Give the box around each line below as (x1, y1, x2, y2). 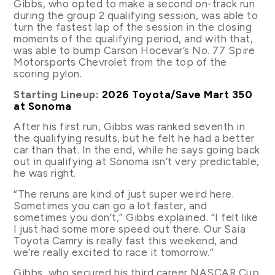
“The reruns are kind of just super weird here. (14, 187, 234, 200)
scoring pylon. (14, 68, 82, 80)
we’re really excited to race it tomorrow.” (14, 246, 214, 258)
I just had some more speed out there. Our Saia (14, 222, 246, 235)
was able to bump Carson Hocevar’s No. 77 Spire (14, 44, 255, 57)
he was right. (14, 167, 76, 180)
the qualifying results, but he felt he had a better (14, 132, 255, 145)
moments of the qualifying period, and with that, (14, 33, 254, 45)
